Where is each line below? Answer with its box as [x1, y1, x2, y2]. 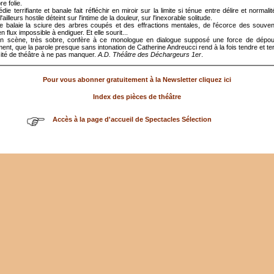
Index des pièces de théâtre [93, 92, 181, 100]
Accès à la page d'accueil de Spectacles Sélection [53, 115, 212, 123]
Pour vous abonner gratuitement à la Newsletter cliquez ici [43, 75, 231, 83]
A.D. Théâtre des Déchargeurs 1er [98, 50, 201, 58]
